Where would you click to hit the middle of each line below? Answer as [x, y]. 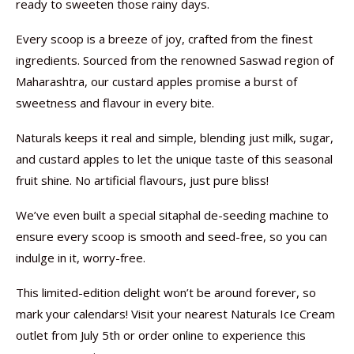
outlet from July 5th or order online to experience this [161, 335]
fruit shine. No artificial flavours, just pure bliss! [142, 180]
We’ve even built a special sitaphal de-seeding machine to [172, 215]
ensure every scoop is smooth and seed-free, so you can [171, 236]
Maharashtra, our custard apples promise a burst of [156, 81]
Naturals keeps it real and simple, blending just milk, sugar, [175, 137]
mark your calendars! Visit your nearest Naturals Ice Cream [175, 314]
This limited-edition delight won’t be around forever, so [166, 292]
